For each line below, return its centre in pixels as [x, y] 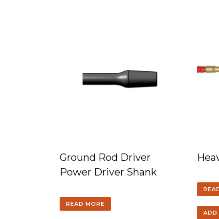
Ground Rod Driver [105, 157]
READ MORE [85, 204]
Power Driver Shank [108, 172]
